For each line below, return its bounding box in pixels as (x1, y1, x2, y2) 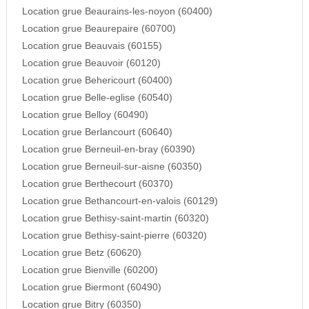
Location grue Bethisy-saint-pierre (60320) (21, 230, 207, 241)
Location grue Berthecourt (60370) (21, 179, 173, 190)
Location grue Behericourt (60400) (21, 75, 172, 86)
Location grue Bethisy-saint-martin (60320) (21, 213, 209, 224)
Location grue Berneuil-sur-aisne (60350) (21, 161, 202, 172)
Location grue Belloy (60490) (21, 110, 148, 121)
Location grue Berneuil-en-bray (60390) (21, 144, 195, 155)
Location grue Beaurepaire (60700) (21, 23, 176, 34)
